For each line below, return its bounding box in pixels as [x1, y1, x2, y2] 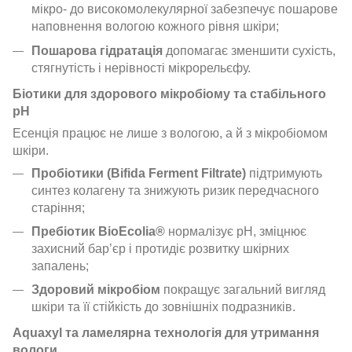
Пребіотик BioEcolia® [31, 224, 165, 238]
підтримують [246, 166, 322, 180]
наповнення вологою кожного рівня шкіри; [31, 20, 279, 34]
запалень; [31, 258, 89, 273]
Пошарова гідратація [31, 43, 163, 57]
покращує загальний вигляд [160, 283, 325, 297]
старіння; [31, 200, 85, 214]
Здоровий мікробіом [31, 283, 160, 297]
